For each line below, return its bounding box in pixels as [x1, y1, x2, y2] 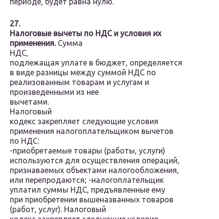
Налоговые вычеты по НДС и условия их [10, 29, 161, 38]
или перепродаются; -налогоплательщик [10, 175, 164, 185]
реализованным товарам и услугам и [10, 78, 149, 87]
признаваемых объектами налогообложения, [10, 166, 179, 175]
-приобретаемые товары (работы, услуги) [10, 146, 165, 155]
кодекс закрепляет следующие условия [10, 117, 158, 126]
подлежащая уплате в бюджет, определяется [10, 58, 182, 67]
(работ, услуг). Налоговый [10, 205, 106, 214]
